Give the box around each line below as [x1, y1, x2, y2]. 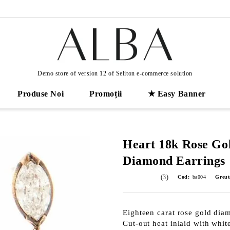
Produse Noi [17, 89, 64, 98]
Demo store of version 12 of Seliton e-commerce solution [37, 69, 193, 77]
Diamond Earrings [123, 154, 225, 167]
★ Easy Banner [147, 89, 206, 98]
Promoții [89, 89, 122, 98]
